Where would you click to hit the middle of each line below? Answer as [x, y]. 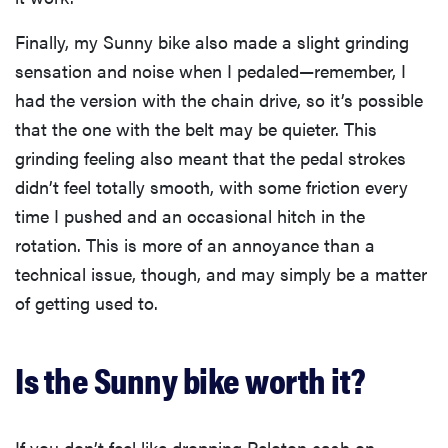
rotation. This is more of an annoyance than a [195, 245]
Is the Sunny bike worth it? [190, 379]
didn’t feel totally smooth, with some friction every [211, 187]
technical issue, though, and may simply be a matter [221, 274]
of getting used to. [86, 303]
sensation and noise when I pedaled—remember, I [210, 71]
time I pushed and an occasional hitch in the [190, 216]
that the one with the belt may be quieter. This [196, 129]
